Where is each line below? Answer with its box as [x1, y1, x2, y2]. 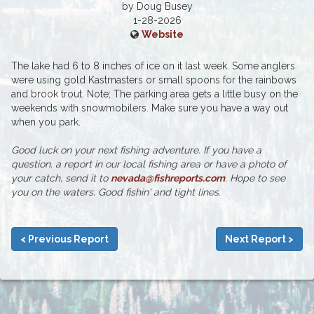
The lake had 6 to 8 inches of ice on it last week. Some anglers [11, 60, 295, 72]
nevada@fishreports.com [111, 172, 225, 184]
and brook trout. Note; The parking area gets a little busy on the [11, 88, 298, 100]
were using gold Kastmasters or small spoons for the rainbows [11, 74, 296, 86]
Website [142, 29, 184, 41]
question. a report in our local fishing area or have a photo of [11, 158, 287, 170]
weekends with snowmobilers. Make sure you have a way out [11, 102, 288, 114]
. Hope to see [225, 172, 285, 184]
